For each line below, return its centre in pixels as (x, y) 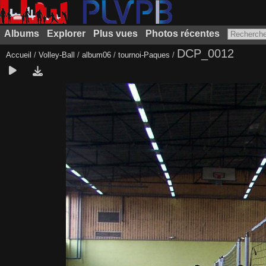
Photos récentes (182, 34)
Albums (21, 34)
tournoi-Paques (144, 55)
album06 (96, 55)
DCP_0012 (205, 53)
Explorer (66, 34)
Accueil (19, 55)
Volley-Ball (57, 55)
